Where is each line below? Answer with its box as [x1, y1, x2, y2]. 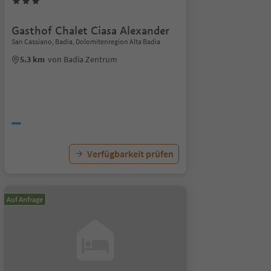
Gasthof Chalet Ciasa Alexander [11, 24, 169, 38]
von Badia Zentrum [47, 54, 117, 65]
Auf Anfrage [6, 195, 43, 204]
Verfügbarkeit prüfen [87, 148, 174, 160]
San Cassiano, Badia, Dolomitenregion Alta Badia [11, 37, 160, 46]
